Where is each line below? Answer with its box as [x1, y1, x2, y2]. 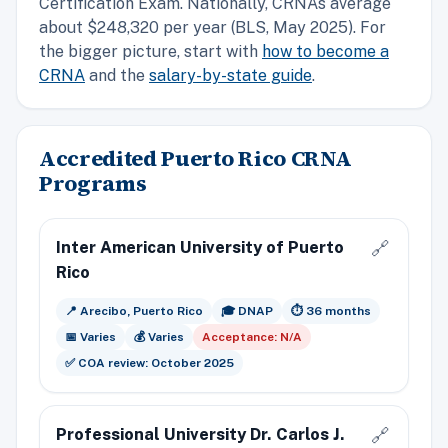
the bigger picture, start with [39, 41, 262, 61]
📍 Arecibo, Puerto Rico [65, 303, 203, 318]
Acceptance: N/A [202, 329, 302, 344]
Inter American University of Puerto [56, 236, 344, 257]
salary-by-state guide [149, 65, 312, 85]
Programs [39, 168, 147, 198]
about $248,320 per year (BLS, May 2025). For [39, 17, 386, 37]
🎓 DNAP [221, 303, 273, 318]
